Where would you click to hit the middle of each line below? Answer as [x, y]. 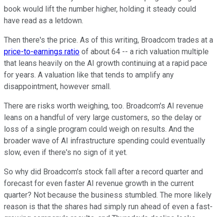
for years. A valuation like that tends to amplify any [89, 75]
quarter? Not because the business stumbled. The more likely [108, 195]
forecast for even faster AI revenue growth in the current [99, 183]
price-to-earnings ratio [42, 51]
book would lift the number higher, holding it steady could [100, 9]
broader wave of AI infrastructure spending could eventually [105, 140]
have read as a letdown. [44, 20]
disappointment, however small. [57, 86]
